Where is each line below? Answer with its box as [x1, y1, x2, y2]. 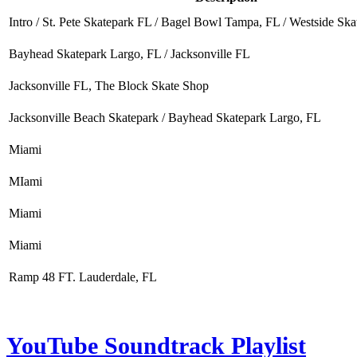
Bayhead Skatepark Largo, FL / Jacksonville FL [9, 47, 250, 61]
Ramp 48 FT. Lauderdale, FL [9, 270, 157, 284]
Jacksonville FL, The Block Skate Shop [9, 79, 209, 93]
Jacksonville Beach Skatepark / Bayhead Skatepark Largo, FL [9, 111, 321, 125]
